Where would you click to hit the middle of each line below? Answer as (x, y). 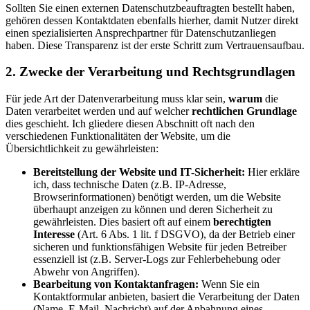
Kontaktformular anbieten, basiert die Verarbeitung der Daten (166, 297)
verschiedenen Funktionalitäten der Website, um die (118, 136)
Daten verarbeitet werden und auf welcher (99, 111)
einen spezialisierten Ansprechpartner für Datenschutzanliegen (141, 33)
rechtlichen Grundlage (244, 111)
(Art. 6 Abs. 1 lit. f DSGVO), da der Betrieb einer (185, 235)
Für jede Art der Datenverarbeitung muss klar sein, (117, 99)
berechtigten (242, 222)
